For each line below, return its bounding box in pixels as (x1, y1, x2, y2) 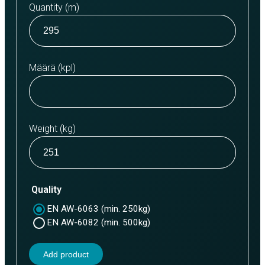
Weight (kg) (29, 123, 76, 135)
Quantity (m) (29, 1, 79, 13)
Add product (43, 249, 89, 259)
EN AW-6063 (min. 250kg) (47, 203, 150, 214)
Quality (31, 184, 62, 196)
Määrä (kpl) (29, 62, 76, 74)
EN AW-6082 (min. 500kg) (47, 216, 150, 228)
